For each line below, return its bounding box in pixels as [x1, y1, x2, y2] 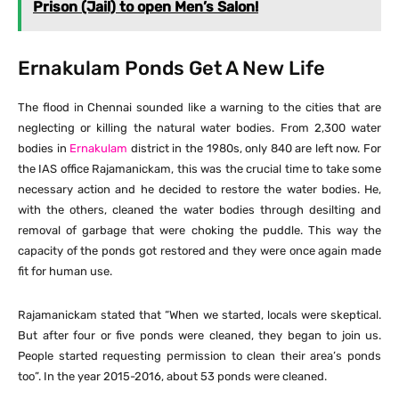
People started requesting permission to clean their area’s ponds [18, 349, 381, 363]
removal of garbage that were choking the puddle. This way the [18, 224, 381, 238]
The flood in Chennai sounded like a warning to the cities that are [18, 101, 381, 115]
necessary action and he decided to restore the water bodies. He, [18, 183, 381, 197]
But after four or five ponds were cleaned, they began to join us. [18, 329, 381, 343]
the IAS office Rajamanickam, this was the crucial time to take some [18, 162, 381, 176]
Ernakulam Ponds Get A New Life [18, 56, 325, 81]
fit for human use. [18, 265, 112, 279]
